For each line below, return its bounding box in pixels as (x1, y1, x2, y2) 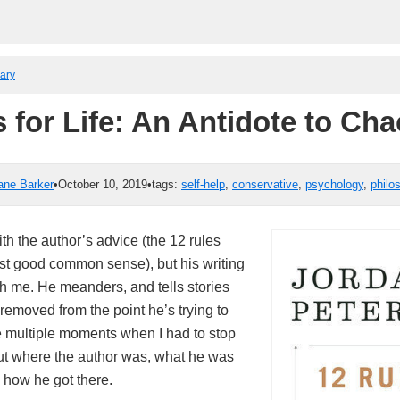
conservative (232, 178, 298, 191)
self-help (181, 178, 225, 191)
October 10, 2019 (58, 178, 147, 191)
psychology (305, 178, 363, 191)
